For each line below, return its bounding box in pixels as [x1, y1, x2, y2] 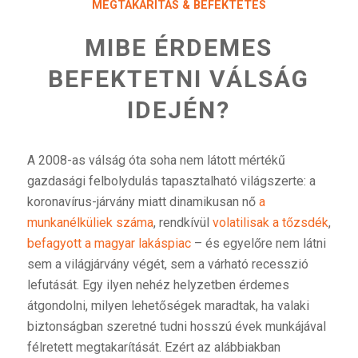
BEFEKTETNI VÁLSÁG [48, 64, 310, 93]
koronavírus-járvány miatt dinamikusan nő [26, 193, 259, 209]
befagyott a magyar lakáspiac [26, 235, 191, 251]
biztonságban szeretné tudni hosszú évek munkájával [26, 318, 326, 334]
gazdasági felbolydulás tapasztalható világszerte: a [26, 173, 316, 189]
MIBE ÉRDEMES [85, 33, 273, 62]
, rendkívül [153, 214, 213, 230]
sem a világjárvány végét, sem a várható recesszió [26, 256, 308, 272]
